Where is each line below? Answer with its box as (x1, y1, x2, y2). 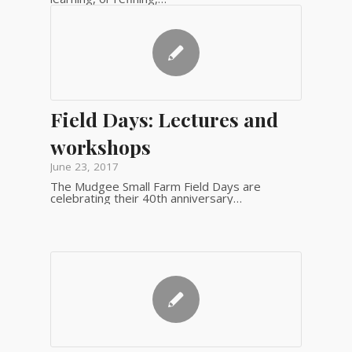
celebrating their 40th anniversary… (49, 189, 242, 206)
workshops (49, 133, 151, 159)
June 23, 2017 (49, 159, 119, 174)
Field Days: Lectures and (49, 105, 278, 132)
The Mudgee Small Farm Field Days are (49, 178, 261, 194)
